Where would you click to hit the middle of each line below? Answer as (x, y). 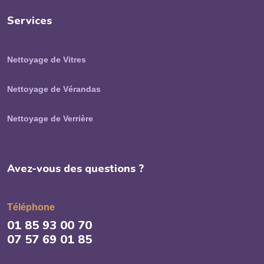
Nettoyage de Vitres (47, 60)
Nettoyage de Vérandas (54, 89)
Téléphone (31, 207)
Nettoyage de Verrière (50, 119)
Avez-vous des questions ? (75, 169)
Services (29, 21)
